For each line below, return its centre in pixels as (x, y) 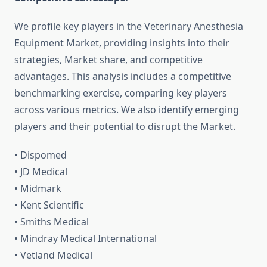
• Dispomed (41, 155)
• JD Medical (41, 172)
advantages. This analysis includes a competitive (123, 77)
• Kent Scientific (49, 205)
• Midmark (38, 189)
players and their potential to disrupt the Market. (125, 127)
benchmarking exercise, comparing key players (121, 93)
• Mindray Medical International (86, 239)
